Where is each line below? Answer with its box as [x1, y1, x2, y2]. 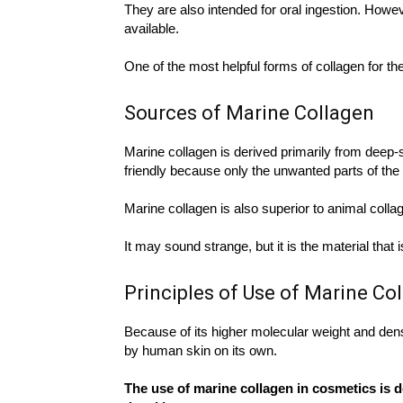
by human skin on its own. [124, 342, 277, 358]
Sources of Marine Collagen [124, 101, 374, 124]
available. [124, 20, 179, 36]
